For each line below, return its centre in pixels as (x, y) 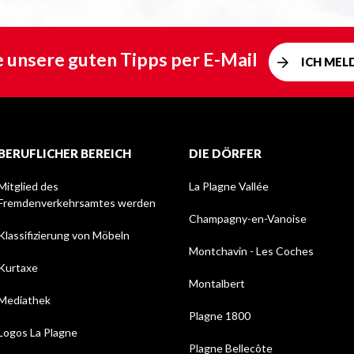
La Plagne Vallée (229, 186)
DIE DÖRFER (225, 154)
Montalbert (217, 284)
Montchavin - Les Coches (251, 251)
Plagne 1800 (220, 316)
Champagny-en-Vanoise (248, 219)
